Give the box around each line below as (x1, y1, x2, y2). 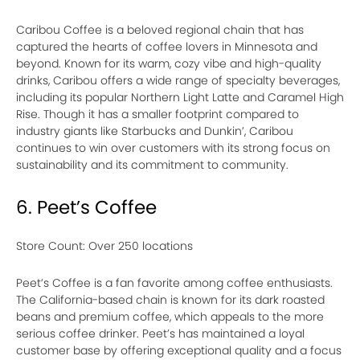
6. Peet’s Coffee (16, 194, 157, 220)
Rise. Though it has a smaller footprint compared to (16, 105, 299, 122)
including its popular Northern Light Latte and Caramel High (16, 88, 344, 105)
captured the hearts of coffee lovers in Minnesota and (16, 38, 317, 55)
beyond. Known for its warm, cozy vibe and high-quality (16, 55, 321, 72)
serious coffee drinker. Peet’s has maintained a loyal (16, 325, 305, 342)
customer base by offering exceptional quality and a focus (16, 342, 342, 358)
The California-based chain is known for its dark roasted (16, 291, 325, 308)
